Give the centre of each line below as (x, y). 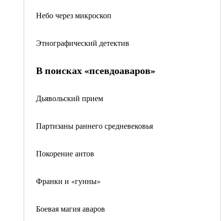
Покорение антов (65, 153)
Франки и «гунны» (68, 181)
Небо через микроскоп (74, 15)
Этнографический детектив (83, 43)
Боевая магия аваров (71, 208)
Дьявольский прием (70, 98)
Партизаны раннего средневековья (94, 126)
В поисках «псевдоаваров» (96, 70)
